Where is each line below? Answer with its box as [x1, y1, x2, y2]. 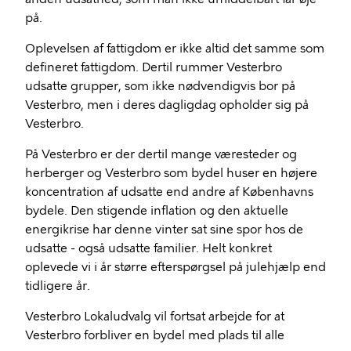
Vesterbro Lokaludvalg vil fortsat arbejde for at [25, 309, 284, 324]
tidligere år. [25, 279, 90, 293]
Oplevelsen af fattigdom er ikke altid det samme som [25, 42, 324, 56]
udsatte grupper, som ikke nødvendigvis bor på [25, 79, 295, 93]
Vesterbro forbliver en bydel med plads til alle [25, 328, 284, 342]
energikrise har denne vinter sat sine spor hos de [25, 223, 303, 237]
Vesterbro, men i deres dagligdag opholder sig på [25, 98, 309, 112]
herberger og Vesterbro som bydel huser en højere [25, 166, 317, 180]
